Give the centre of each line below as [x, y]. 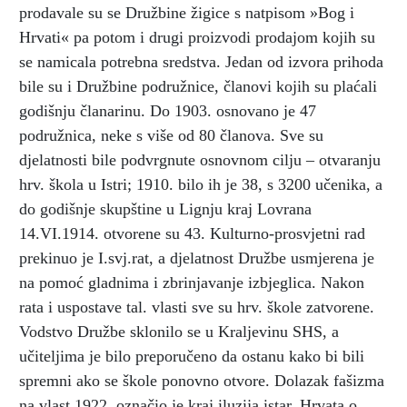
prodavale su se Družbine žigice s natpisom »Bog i [187, 12]
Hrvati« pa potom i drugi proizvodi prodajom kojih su [197, 37]
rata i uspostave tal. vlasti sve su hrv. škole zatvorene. [197, 307]
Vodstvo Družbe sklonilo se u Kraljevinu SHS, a [179, 331]
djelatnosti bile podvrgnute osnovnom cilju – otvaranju [200, 159]
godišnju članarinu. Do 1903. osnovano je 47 [168, 110]
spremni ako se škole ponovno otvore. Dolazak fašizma [202, 380]
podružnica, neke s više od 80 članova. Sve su [171, 135]
